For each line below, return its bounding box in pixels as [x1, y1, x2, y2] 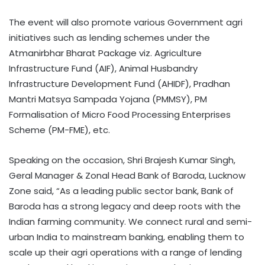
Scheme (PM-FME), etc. [9, 124, 110, 137]
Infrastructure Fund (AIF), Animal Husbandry [9, 62, 198, 75]
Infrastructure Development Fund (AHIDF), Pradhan [9, 77, 230, 91]
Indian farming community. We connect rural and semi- [9, 215, 252, 228]
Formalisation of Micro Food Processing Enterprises [9, 108, 231, 121]
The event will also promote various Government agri [9, 16, 243, 29]
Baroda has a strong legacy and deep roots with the [9, 200, 241, 213]
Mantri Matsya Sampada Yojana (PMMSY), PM [9, 93, 207, 106]
